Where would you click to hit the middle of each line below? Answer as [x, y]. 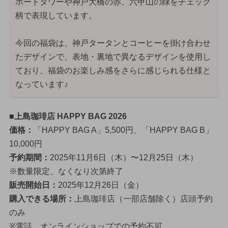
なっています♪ [41, 84]
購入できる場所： [41, 198]
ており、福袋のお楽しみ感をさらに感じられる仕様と [113, 71]
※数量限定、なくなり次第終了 [66, 171]
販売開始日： [33, 185]
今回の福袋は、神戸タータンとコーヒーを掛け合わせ [113, 43]
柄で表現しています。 [56, 16]
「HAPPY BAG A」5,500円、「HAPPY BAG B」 [123, 130]
